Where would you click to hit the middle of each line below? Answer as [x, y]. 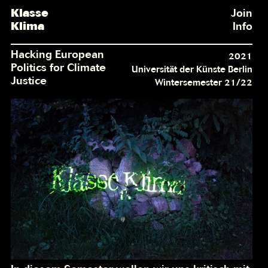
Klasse [30, 13]
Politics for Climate [59, 68]
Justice [29, 81]
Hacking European [58, 54]
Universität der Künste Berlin [192, 69]
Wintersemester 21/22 [204, 83]
